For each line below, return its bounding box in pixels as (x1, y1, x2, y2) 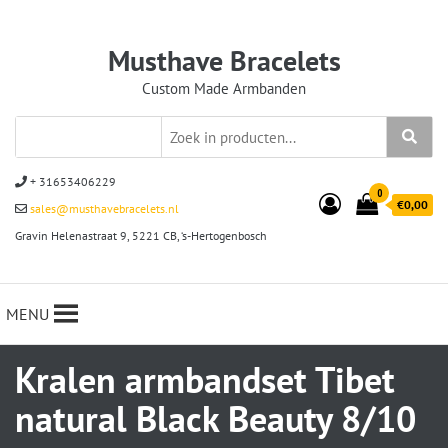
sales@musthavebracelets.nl (27, 201, 179, 216)
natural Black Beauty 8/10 (15, 395, 416, 442)
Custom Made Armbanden (142, 79, 306, 98)
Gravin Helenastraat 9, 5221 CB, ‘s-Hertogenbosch (15, 228, 267, 243)
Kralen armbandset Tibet (15, 356, 395, 403)
